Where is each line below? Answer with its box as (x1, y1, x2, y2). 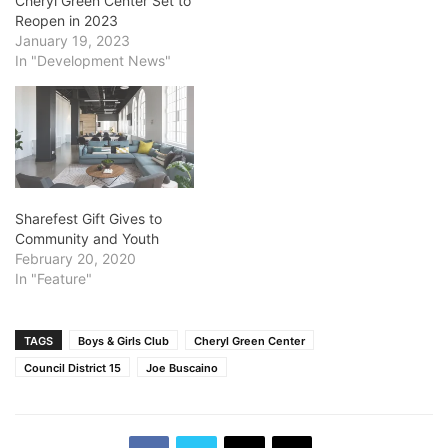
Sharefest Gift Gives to (15, 209, 162, 227)
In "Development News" (15, 51, 171, 69)
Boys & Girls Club (78, 333, 169, 348)
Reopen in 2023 (15, 11, 118, 29)
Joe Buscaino (146, 360, 218, 375)
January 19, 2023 (15, 31, 130, 49)
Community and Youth (15, 229, 159, 247)
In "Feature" (15, 269, 92, 287)
